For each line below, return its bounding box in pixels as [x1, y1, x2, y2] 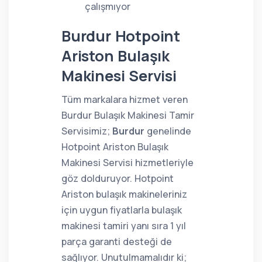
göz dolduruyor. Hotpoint [61, 172, 174, 185]
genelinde [144, 125, 191, 137]
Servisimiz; [61, 125, 112, 137]
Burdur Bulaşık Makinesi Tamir [61, 109, 194, 122]
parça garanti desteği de [61, 235, 172, 248]
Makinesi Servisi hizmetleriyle [61, 156, 194, 169]
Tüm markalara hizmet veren [61, 93, 188, 106]
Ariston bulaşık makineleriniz [61, 188, 187, 201]
